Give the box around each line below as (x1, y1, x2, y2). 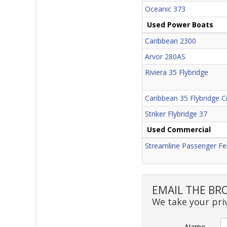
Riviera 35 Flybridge (145, 67, 209, 77)
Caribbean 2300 (145, 35, 197, 46)
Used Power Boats (147, 19, 214, 29)
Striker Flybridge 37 (145, 108, 208, 119)
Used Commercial (147, 124, 211, 134)
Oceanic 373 (145, 4, 186, 14)
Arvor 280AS (145, 51, 186, 61)
